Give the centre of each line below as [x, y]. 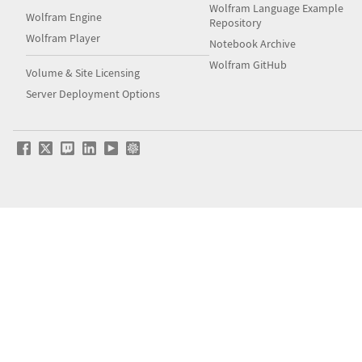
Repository [236, 23]
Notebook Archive [253, 44]
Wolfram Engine [64, 17]
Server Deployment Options [93, 94]
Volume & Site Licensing [83, 73]
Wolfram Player [63, 38]
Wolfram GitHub [248, 65]
